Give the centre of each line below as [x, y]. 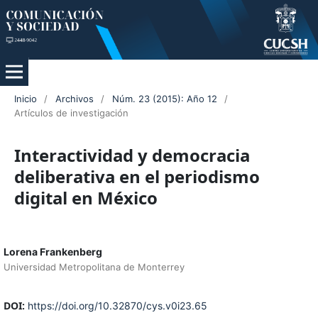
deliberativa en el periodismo [137, 177]
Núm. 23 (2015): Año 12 [164, 99]
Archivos [74, 99]
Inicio [25, 99]
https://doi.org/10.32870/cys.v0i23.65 [117, 306]
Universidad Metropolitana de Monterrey [94, 267]
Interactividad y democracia [132, 155]
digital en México [86, 198]
